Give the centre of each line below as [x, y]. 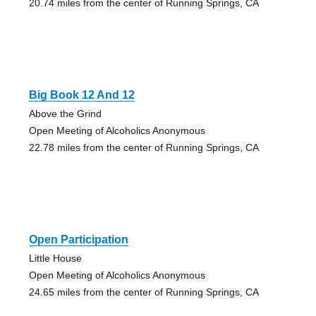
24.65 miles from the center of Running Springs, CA [144, 292]
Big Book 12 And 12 [81, 95]
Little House [55, 258]
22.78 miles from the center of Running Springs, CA [144, 147]
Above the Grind [65, 113]
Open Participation [78, 239]
